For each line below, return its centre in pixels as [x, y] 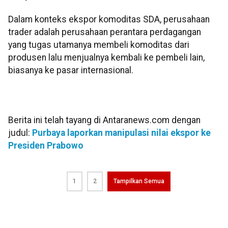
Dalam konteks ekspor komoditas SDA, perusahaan [109, 20]
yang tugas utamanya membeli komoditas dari [99, 45]
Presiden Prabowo [46, 145]
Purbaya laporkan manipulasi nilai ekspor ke [121, 133]
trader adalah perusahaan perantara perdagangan [105, 32]
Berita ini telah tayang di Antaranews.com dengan [104, 120]
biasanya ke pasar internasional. [71, 70]
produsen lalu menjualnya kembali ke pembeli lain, [106, 58]
